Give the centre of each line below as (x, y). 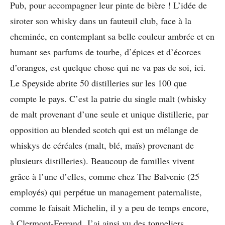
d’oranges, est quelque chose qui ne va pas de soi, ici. (108, 67)
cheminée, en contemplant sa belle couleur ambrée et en (112, 36)
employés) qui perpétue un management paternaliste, (106, 192)
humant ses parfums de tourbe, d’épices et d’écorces (105, 51)
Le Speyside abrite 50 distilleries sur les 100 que (98, 83)
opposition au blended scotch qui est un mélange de (104, 129)
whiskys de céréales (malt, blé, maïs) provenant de (102, 145)
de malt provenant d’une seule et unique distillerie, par (109, 114)
